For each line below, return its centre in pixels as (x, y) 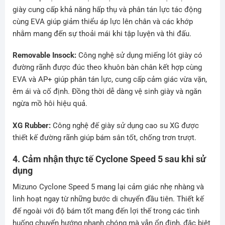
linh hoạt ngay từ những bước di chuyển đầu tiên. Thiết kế (108, 199)
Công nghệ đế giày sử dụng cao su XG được (125, 125)
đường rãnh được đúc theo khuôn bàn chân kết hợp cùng (107, 68)
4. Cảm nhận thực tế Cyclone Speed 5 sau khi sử (109, 159)
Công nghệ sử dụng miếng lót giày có (140, 55)
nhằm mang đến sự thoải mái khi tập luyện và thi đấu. (102, 33)
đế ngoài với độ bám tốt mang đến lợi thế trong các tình (106, 211)
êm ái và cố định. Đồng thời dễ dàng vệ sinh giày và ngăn (107, 92)
